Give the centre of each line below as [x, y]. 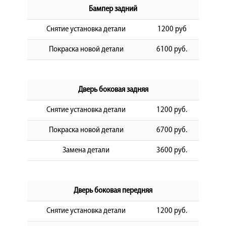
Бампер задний [113, 9]
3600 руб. [172, 150]
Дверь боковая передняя [113, 191]
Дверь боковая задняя [113, 90]
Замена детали [86, 150]
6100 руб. [172, 49]
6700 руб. [172, 130]
